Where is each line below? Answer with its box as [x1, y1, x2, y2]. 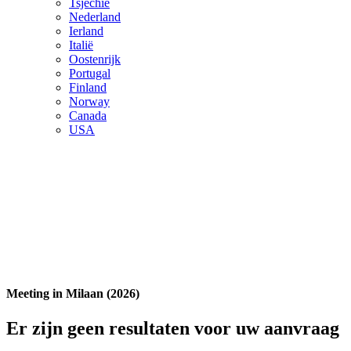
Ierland [69, 24, 103, 38]
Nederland [69, 10, 121, 24]
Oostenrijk [69, 52, 121, 66]
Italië [69, 38, 93, 52]
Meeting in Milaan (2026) [6, 287, 139, 301]
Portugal [69, 67, 110, 80]
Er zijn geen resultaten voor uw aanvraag [6, 317, 339, 338]
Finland [69, 81, 107, 94]
